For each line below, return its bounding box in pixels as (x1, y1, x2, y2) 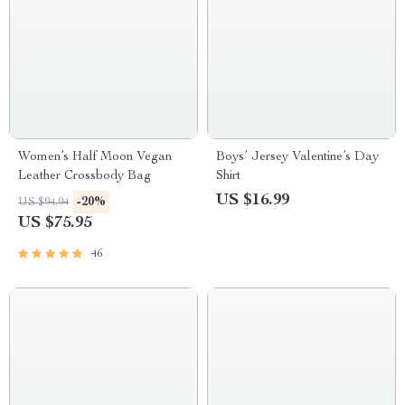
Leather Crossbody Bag (18, 170, 151, 183)
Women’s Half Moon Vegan (18, 151, 172, 164)
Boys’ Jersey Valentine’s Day (216, 151, 379, 164)
